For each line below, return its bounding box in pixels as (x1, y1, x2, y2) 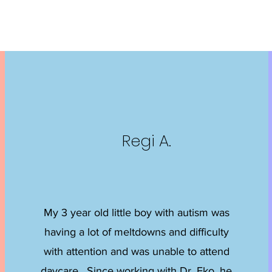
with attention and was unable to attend (43, 245, 229, 257)
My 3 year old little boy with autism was (43, 206, 229, 219)
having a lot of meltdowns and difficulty (44, 226, 229, 238)
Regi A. (122, 130, 172, 152)
